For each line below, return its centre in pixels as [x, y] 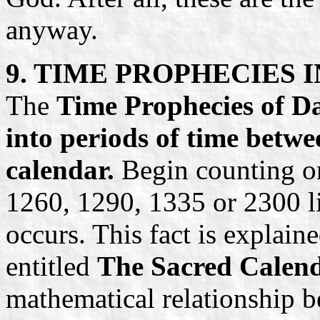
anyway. [52, 29]
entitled [51, 266]
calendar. [60, 169]
